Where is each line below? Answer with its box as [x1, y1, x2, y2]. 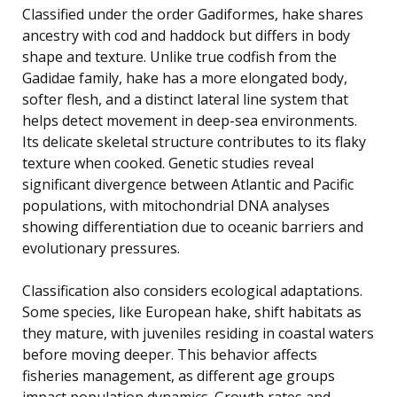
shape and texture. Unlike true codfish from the [22, 46, 337, 66]
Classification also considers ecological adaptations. [22, 280, 362, 300]
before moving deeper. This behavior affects [22, 344, 317, 364]
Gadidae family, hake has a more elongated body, [22, 67, 347, 88]
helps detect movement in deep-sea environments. [22, 110, 357, 130]
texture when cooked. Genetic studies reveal [22, 152, 314, 173]
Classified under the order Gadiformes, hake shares [22, 4, 363, 24]
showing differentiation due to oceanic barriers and [22, 216, 363, 237]
